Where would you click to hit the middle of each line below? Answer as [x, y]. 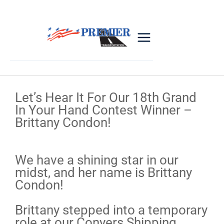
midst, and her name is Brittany [103, 172]
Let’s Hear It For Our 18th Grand [106, 97]
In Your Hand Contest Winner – [103, 110]
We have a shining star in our [97, 160]
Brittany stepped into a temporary [111, 210]
